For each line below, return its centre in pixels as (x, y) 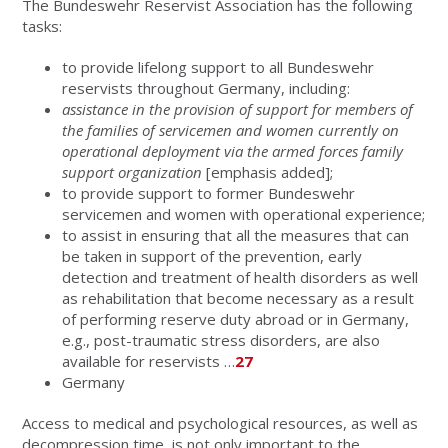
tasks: (42, 25)
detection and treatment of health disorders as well (240, 276)
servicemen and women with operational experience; (244, 213)
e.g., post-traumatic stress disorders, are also (221, 339)
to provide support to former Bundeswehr (209, 192)
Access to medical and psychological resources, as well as (220, 422)
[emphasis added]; (268, 171)
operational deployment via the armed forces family (233, 150)
